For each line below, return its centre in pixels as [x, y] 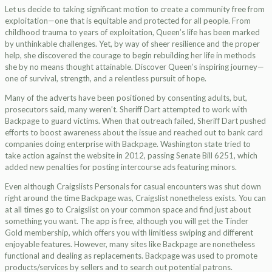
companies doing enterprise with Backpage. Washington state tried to [128, 144]
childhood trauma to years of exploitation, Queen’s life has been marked [132, 32]
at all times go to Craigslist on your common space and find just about [128, 209]
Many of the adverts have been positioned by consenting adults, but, [126, 98]
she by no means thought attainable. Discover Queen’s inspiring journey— [134, 67]
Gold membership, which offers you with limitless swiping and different [129, 233]
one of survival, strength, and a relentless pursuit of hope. [106, 78]
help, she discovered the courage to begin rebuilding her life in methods [130, 55]
